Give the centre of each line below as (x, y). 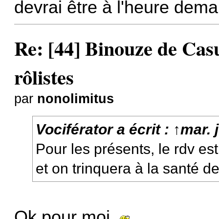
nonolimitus (76, 99)
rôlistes (44, 77)
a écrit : (143, 129)
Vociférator (75, 129)
